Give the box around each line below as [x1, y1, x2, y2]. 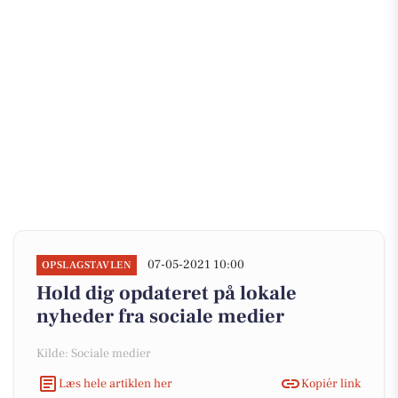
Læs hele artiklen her [59, 375, 172, 392]
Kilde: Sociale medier [36, 346, 151, 362]
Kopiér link [301, 375, 361, 392]
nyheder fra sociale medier [36, 304, 284, 329]
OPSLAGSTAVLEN [42, 259, 132, 272]
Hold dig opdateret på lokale [36, 281, 297, 306]
